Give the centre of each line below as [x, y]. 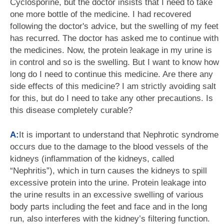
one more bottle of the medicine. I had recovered [100, 14]
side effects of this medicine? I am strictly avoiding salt [113, 86]
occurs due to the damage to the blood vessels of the [109, 147]
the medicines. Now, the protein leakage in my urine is [111, 50]
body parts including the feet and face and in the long [108, 207]
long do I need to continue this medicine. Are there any [111, 74]
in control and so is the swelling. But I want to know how [114, 62]
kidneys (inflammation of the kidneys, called [92, 159]
